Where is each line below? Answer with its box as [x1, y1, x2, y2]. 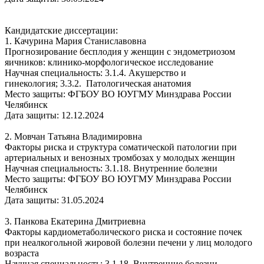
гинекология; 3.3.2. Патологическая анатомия [5, 78, 191, 88]
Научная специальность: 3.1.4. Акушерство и [5, 67, 186, 78]
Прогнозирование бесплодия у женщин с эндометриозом [5, 46, 235, 57]
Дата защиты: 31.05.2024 [5, 194, 104, 205]
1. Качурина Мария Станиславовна [5, 35, 148, 46]
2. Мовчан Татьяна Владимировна [5, 131, 142, 141]
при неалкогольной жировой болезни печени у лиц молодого [5, 237, 252, 247]
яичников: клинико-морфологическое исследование [5, 57, 213, 67]
